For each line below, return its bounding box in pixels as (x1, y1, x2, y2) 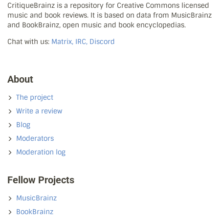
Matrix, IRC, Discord (51, 37, 115, 46)
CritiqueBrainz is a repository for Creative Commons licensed (7, 1, 209, 10)
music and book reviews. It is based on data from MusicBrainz (7, 11, 212, 20)
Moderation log (16, 148, 66, 157)
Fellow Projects (7, 174, 74, 186)
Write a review (16, 107, 62, 116)
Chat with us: (7, 37, 51, 46)
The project (16, 93, 53, 102)
